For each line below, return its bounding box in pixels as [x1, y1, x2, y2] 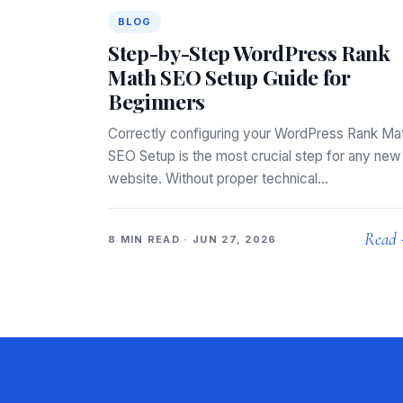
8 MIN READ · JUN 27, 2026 [108, 233, 277, 246]
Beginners [108, 87, 205, 116]
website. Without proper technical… [108, 170, 328, 188]
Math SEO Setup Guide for [108, 63, 351, 92]
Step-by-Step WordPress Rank [108, 39, 390, 67]
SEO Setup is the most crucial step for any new [108, 148, 401, 166]
